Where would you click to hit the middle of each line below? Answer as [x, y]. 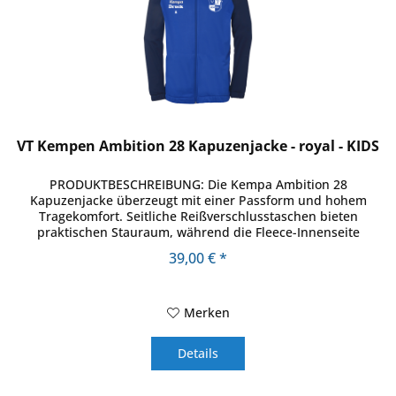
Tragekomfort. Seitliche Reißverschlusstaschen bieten [198, 216]
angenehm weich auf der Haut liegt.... [198, 247]
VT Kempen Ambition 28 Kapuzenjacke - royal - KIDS [198, 145]
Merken [206, 312]
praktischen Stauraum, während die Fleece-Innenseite [198, 232]
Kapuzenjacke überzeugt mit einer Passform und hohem [198, 200]
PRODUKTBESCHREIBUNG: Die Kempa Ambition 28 [198, 184]
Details [198, 353]
